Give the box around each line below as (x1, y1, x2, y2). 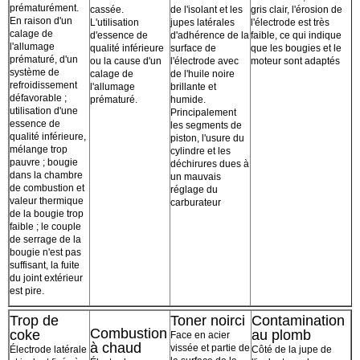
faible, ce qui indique (251, 30, 342, 42)
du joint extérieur (10, 272, 83, 284)
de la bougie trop (10, 208, 84, 220)
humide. (170, 94, 206, 106)
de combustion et (10, 182, 84, 194)
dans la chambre (10, 170, 83, 182)
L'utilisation (90, 17, 139, 29)
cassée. (90, 4, 124, 16)
